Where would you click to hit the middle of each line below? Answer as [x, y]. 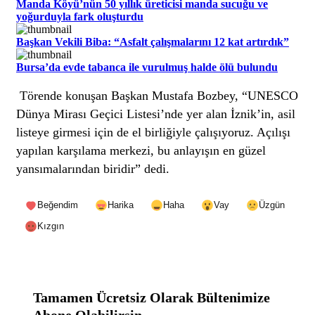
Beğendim [58, 205]
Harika [121, 205]
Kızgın [51, 226]
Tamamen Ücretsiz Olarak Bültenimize [152, 298]
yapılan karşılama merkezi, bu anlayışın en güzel [141, 150]
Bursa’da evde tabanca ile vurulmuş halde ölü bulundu [147, 67]
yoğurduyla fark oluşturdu [80, 16]
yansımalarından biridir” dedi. [93, 168]
